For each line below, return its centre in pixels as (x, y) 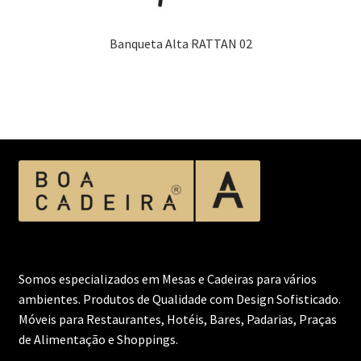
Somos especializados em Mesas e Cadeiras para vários (167, 279)
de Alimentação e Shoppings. (98, 340)
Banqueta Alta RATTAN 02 (180, 43)
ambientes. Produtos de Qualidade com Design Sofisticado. (179, 299)
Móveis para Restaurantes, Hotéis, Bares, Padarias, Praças (177, 320)
